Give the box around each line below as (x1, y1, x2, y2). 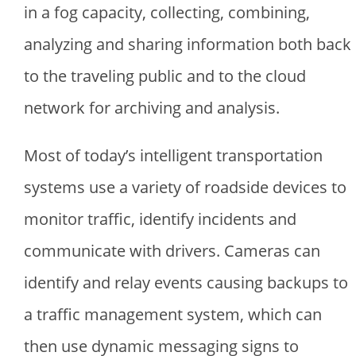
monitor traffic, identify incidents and (24, 208, 296, 230)
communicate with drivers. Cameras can (24, 240, 320, 262)
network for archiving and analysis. (24, 97, 280, 119)
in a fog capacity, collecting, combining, (24, 2, 310, 24)
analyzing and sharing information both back (24, 33, 351, 56)
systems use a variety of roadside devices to (24, 176, 346, 199)
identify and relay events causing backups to (24, 272, 348, 294)
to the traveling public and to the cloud (24, 65, 306, 87)
